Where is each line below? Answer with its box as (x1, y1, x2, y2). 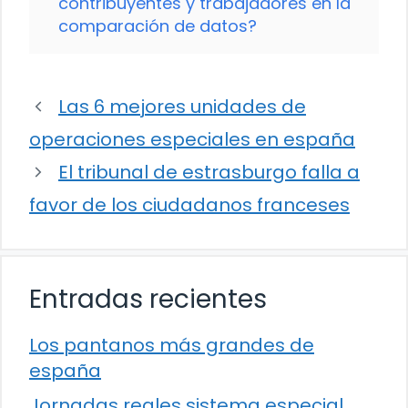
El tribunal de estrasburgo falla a (58, 159, 360, 186)
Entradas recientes (29, 281, 267, 318)
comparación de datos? (58, 15, 257, 38)
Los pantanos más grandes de (29, 332, 314, 359)
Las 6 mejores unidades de (58, 94, 306, 120)
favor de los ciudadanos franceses (29, 192, 350, 219)
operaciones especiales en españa (29, 127, 355, 153)
